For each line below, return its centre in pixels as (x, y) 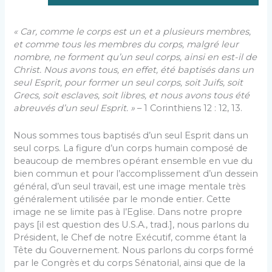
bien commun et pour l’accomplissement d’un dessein (136, 173)
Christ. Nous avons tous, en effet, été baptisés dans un (134, 70)
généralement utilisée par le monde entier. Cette (122, 199)
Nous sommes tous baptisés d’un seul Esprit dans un (131, 135)
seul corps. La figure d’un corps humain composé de (131, 148)
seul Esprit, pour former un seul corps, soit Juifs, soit (128, 83)
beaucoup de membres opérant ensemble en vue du (133, 161)
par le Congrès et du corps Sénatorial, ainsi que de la (130, 263)
